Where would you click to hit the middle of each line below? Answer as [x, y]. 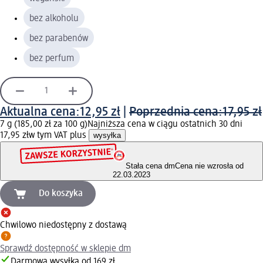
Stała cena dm [150, 166]
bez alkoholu [54, 18]
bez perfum [52, 58]
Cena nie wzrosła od [209, 166]
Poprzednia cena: [176, 112]
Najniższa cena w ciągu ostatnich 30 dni [165, 124]
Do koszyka [61, 194]
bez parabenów [59, 38]
